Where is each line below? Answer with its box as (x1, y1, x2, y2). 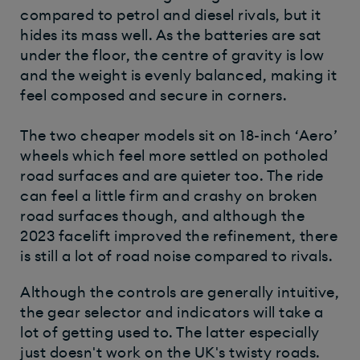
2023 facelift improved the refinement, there (20, 228, 337, 243)
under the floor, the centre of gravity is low (20, 47, 325, 63)
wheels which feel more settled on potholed (20, 148, 328, 163)
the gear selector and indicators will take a (20, 305, 323, 320)
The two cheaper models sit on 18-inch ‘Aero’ (20, 128, 337, 143)
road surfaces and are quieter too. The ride (20, 168, 324, 183)
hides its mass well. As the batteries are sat (20, 27, 321, 43)
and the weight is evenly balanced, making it (20, 67, 337, 83)
